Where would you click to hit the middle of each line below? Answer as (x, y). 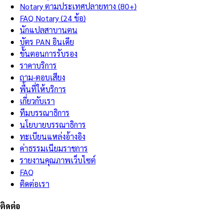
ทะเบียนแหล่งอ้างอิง (53, 137)
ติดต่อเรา (35, 184)
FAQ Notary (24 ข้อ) (53, 18)
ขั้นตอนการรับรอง (49, 54)
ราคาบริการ (38, 66)
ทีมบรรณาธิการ (45, 113)
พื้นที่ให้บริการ (43, 89)
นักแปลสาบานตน (49, 30)
